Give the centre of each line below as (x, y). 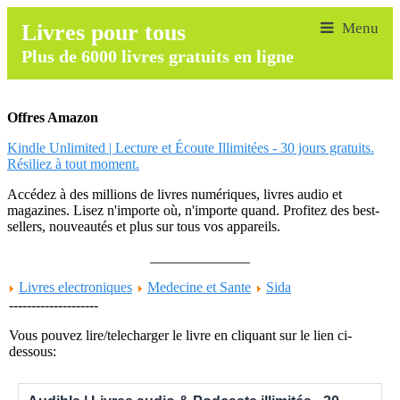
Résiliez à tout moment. (73, 164)
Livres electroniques (75, 287)
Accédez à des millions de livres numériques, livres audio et (175, 194)
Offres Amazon (53, 117)
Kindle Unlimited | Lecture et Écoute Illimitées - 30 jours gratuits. (191, 148)
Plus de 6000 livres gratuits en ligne (158, 56)
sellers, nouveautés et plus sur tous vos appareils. (144, 226)
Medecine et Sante (199, 287)
